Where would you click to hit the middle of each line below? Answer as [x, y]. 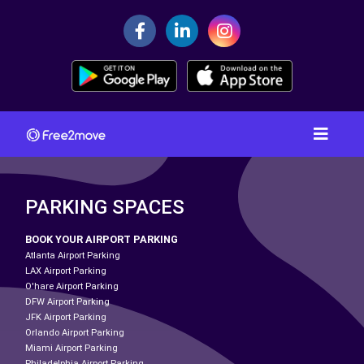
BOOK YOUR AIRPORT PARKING [102, 239]
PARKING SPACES [105, 207]
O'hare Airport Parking [72, 286]
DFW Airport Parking [67, 301]
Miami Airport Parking [71, 348]
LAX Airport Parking [66, 271]
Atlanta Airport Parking [73, 255]
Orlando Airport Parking [75, 332]
